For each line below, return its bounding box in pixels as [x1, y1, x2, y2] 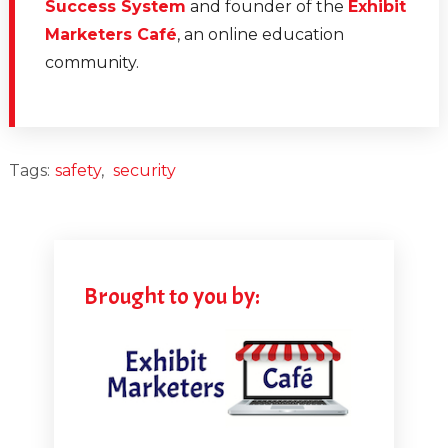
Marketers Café [44, 25, 177, 45]
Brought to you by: [83, 281, 260, 312]
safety [54, 161, 101, 181]
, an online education [176, 25, 344, 45]
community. [44, 53, 139, 73]
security [112, 161, 176, 181]
